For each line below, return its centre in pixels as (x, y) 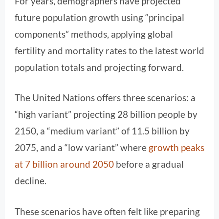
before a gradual (149, 164)
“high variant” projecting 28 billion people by (106, 114)
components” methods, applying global (94, 34)
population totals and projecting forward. (99, 67)
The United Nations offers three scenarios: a (105, 98)
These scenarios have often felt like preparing (107, 211)
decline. (31, 181)
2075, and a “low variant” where (82, 148)
